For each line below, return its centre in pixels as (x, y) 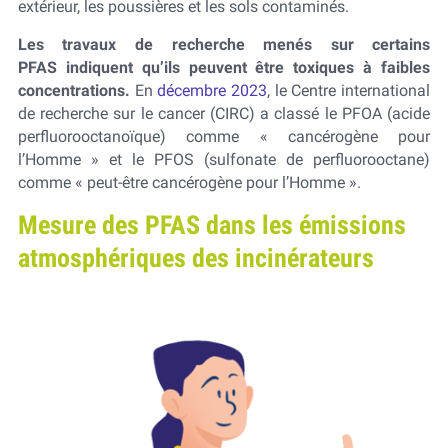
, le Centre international (349, 90)
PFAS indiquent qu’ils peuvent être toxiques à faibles (224, 67)
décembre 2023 (212, 90)
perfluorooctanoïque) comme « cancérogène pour (224, 136)
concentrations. (76, 90)
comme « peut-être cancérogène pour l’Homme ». (189, 182)
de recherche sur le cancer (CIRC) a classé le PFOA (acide (224, 113)
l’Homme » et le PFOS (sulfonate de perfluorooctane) (224, 159)
